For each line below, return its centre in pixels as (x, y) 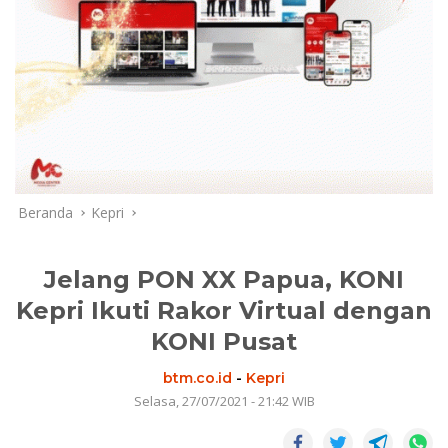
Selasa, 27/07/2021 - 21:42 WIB (224, 400)
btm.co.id (197, 377)
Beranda (45, 212)
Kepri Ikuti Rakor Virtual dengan (224, 310)
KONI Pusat (224, 341)
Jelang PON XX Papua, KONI (224, 279)
